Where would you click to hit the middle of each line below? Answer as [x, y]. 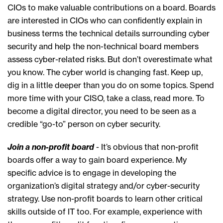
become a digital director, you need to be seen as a [102, 111]
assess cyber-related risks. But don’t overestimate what [110, 59]
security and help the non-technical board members [103, 47]
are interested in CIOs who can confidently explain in [105, 21]
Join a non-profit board [51, 147]
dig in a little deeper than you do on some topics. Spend [111, 85]
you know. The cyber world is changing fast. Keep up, [105, 72]
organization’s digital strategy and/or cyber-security [104, 186]
